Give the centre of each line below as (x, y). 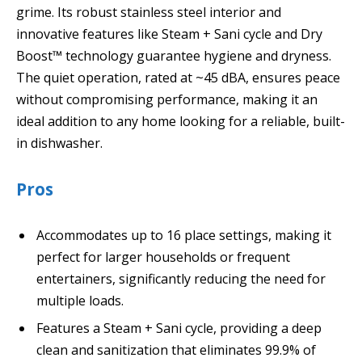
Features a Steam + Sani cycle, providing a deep (179, 328)
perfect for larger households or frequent (163, 257)
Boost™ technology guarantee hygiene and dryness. (174, 55)
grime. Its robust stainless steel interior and (149, 12)
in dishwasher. (59, 143)
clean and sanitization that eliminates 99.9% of (176, 349)
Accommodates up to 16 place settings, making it (184, 235)
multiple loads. (80, 300)
